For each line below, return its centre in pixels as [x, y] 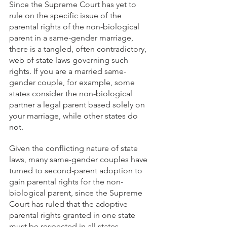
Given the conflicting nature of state [74, 148]
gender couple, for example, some [73, 82]
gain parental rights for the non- [66, 182]
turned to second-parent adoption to [77, 171]
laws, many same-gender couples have [79, 159]
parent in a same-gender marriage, [72, 38]
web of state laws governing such [70, 60]
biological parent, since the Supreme [77, 193]
